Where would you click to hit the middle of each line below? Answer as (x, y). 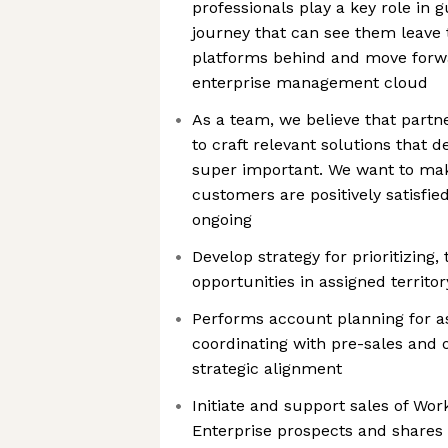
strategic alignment (267, 368)
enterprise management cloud (310, 82)
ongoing (222, 219)
